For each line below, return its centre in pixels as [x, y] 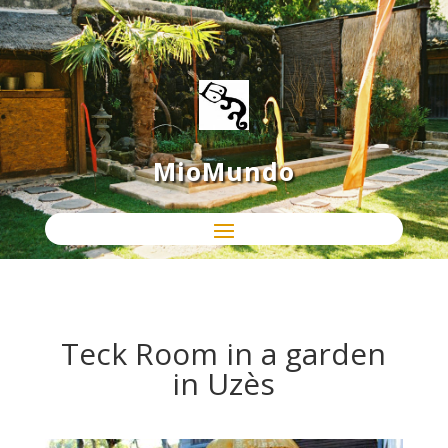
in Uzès [224, 383]
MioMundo [223, 171]
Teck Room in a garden [224, 353]
